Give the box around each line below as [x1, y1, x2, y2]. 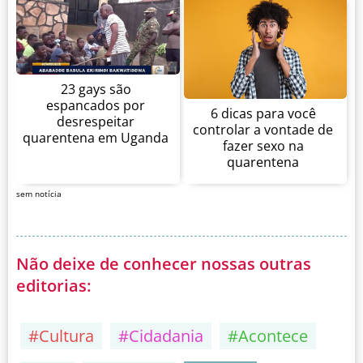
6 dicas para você [210, 104, 316, 122]
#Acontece [228, 325, 308, 348]
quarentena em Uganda [23, 128, 169, 147]
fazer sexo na [222, 136, 304, 155]
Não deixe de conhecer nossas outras [16, 253, 311, 275]
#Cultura [28, 325, 94, 348]
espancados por [46, 96, 146, 114]
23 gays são [60, 79, 131, 98]
